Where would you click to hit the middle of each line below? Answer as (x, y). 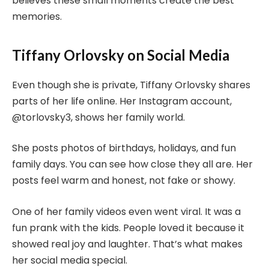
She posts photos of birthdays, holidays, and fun (124, 148)
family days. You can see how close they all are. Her (132, 165)
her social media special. (70, 260)
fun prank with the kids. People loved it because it (128, 228)
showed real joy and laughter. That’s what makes (127, 244)
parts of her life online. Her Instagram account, (122, 101)
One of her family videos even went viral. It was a (126, 211)
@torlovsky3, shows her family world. (98, 117)
